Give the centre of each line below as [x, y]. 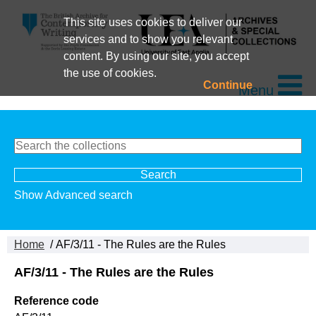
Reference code [56, 301]
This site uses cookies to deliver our [152, 22]
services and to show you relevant [148, 39]
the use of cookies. [110, 73]
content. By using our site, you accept [156, 56]
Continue [228, 85]
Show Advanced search [73, 195]
